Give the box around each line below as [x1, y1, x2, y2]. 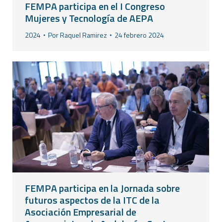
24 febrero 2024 [114, 30, 164, 41]
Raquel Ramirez [60, 30, 107, 41]
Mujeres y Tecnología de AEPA [25, 10, 153, 26]
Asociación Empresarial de [25, 204, 136, 220]
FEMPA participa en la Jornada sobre [25, 180, 180, 196]
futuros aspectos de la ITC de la [25, 192, 160, 208]
